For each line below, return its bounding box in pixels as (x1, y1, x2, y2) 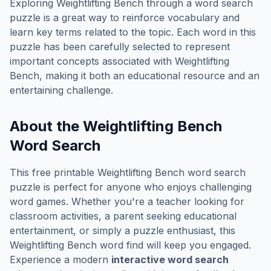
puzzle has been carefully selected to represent (10, 41, 230, 53)
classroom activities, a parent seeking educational (10, 210, 237, 222)
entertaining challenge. (10, 84, 113, 96)
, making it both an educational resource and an (39, 70, 260, 82)
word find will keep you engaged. (97, 239, 251, 251)
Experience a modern (10, 253, 111, 266)
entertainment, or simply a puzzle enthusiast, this (10, 224, 235, 237)
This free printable (10, 166, 97, 178)
